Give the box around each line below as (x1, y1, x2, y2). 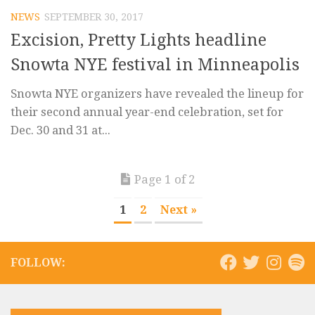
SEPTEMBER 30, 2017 (44, 11, 143, 22)
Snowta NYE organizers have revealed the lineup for (11, 86, 304, 101)
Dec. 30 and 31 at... (11, 122, 110, 137)
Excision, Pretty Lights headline (11, 30, 266, 50)
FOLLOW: (11, 255, 65, 269)
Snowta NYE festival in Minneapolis (11, 54, 300, 75)
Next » (160, 202, 197, 217)
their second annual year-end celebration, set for (11, 104, 283, 119)
